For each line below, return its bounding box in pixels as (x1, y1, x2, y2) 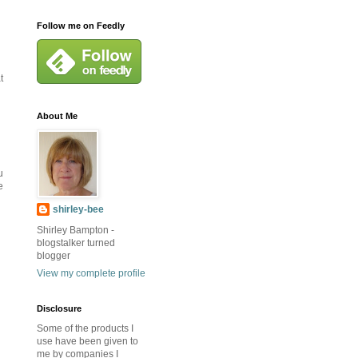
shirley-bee (53, 204, 104, 216)
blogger (37, 250, 70, 262)
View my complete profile (37, 268, 145, 280)
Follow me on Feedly (37, 21, 125, 31)
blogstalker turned (37, 237, 115, 249)
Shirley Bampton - (37, 225, 114, 237)
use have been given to (37, 336, 138, 348)
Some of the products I (37, 323, 133, 335)
